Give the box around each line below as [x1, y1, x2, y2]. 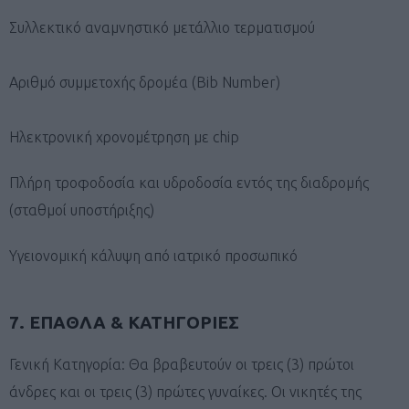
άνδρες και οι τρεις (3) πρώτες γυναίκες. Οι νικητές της [9, 383, 362, 400]
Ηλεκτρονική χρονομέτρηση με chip [9, 128, 239, 145]
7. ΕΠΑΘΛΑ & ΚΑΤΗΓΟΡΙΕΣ [9, 311, 239, 332]
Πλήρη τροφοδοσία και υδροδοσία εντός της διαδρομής [9, 173, 369, 191]
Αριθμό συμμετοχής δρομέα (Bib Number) [9, 73, 280, 90]
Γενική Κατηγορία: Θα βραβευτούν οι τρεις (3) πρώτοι [9, 355, 354, 372]
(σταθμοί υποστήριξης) [9, 201, 154, 218]
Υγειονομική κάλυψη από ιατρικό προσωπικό [9, 246, 298, 264]
